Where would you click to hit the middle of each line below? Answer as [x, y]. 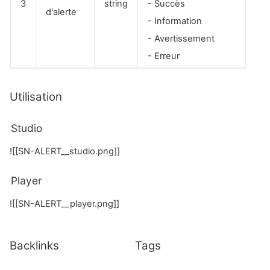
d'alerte [61, 12]
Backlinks [34, 246]
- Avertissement [181, 39]
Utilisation [36, 97]
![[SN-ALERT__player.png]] [64, 204]
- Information [175, 21]
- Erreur [164, 56]
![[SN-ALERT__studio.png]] [65, 151]
